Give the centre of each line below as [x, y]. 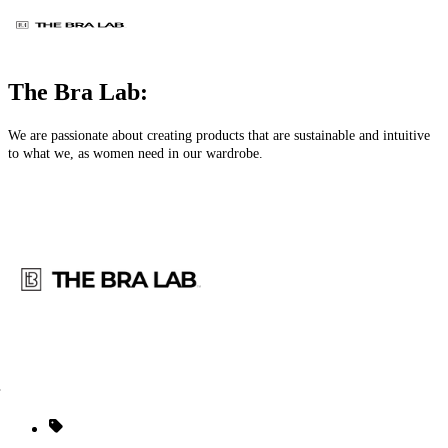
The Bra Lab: [78, 91]
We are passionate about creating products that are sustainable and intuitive [219, 135]
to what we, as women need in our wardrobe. [135, 153]
